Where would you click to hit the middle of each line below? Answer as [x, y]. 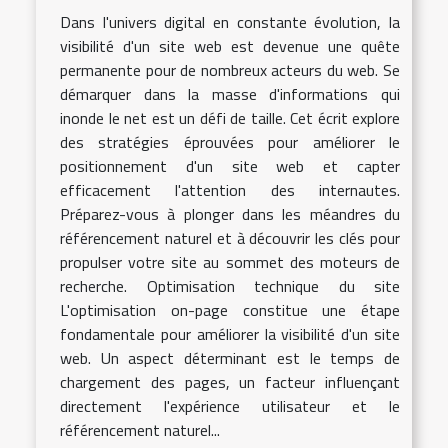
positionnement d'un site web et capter [230, 165]
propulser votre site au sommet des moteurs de [230, 261]
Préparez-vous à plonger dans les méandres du [230, 213]
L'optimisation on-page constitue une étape [230, 309]
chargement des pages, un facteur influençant [230, 381]
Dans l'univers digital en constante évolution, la [230, 21]
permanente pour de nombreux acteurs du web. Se [230, 69]
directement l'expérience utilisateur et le [230, 405]
